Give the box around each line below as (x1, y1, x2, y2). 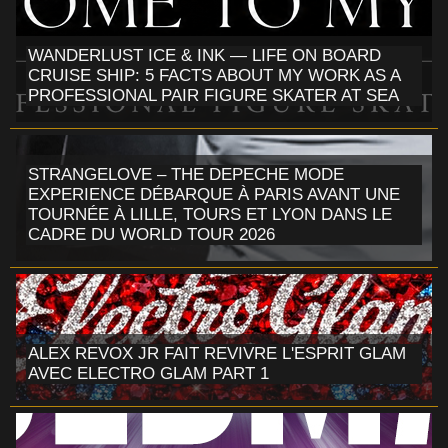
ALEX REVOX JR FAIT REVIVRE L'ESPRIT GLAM (28, 343, 406, 363)
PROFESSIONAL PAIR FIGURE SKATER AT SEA (28, 85, 399, 105)
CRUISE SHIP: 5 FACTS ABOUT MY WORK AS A (28, 65, 401, 85)
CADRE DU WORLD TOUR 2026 (28, 224, 275, 244)
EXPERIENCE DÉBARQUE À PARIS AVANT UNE (28, 184, 400, 204)
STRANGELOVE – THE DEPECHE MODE (28, 164, 344, 184)
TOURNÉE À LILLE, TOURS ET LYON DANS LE (28, 204, 392, 224)
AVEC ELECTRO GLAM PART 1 (28, 363, 269, 383)
